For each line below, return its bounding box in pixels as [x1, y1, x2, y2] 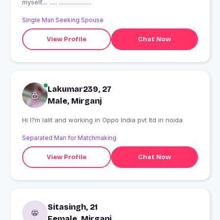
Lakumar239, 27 [48, 84, 111, 94]
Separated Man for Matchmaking [22, 134, 116, 142]
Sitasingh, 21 [48, 202, 98, 212]
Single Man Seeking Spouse [22, 16, 104, 24]
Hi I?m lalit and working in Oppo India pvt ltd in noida [22, 116, 183, 124]
